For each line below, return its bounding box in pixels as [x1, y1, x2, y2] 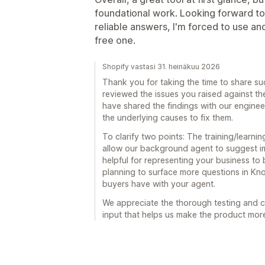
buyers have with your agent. [102, 178, 215, 189]
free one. [95, 34, 135, 46]
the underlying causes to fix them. [102, 112, 233, 122]
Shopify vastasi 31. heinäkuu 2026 [102, 62, 220, 71]
